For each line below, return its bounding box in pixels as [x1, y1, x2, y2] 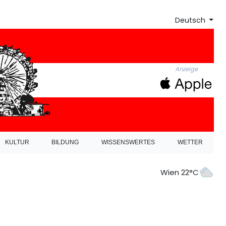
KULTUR [5, 139, 29, 146]
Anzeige [175, 65, 198, 74]
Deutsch [175, 15, 207, 26]
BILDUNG [51, 139, 79, 146]
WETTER [177, 139, 203, 146]
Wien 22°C [160, 166, 199, 178]
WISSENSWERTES [101, 139, 155, 146]
